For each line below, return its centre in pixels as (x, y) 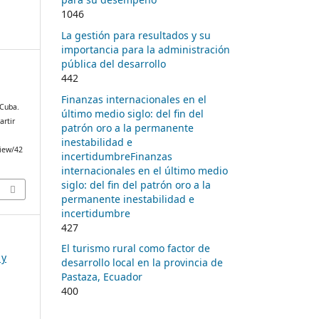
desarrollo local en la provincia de (142, 263)
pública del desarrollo (114, 63)
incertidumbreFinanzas (117, 156)
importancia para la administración (146, 49)
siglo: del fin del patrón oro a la (136, 184)
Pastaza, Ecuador (102, 277)
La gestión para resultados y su (136, 35)
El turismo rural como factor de (136, 249)
